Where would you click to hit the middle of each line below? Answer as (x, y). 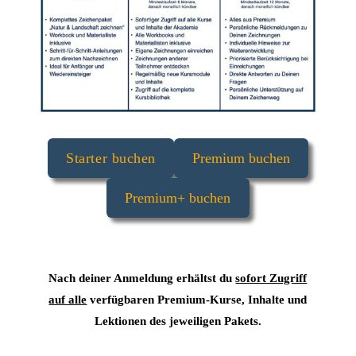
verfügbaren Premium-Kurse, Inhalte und (197, 299)
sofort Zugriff (271, 277)
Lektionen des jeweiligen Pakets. (178, 320)
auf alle (68, 299)
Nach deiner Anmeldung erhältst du (142, 277)
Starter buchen (111, 158)
